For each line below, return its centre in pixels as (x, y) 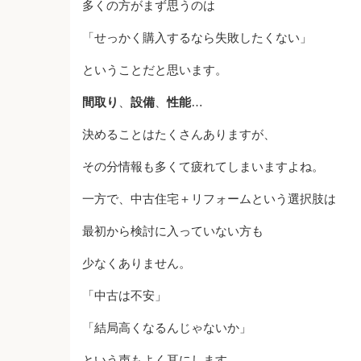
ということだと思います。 (155, 70)
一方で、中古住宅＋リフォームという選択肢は (209, 199)
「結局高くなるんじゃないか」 (167, 328)
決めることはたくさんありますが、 (179, 134)
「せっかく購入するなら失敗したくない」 (197, 37)
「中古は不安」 (124, 295)
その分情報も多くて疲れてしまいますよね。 (203, 166)
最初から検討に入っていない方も (173, 231)
